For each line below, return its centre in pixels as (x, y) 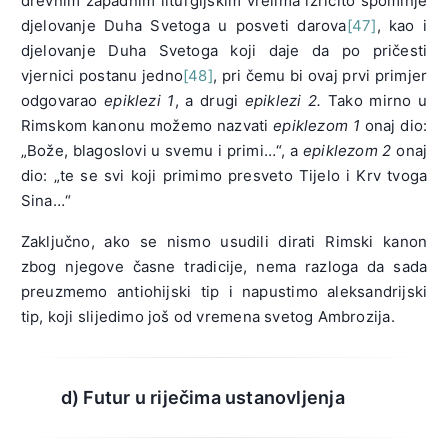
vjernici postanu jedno (102, 76)
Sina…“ (46, 201)
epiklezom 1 (317, 126)
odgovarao (62, 101)
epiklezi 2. (283, 101)
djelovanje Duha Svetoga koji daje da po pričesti (224, 51)
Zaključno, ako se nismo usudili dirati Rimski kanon (224, 242)
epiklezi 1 (139, 101)
